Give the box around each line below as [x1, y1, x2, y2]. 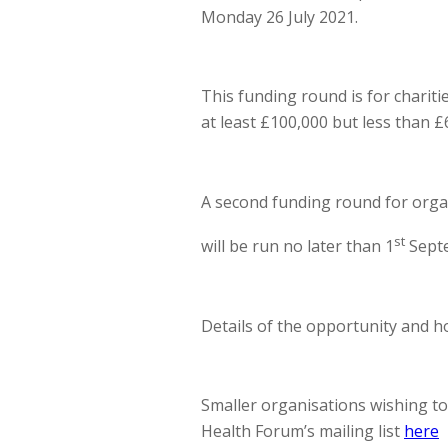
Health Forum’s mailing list [201, 419, 404, 442]
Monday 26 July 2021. [201, 6, 358, 29]
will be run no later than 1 [201, 235, 394, 258]
